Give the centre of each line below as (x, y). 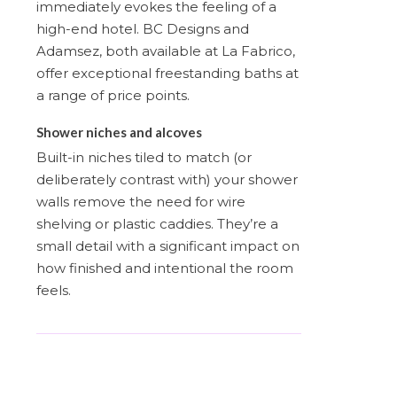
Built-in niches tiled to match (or (144, 157)
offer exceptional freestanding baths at (167, 73)
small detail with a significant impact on (168, 245)
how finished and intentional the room (165, 268)
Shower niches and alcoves (119, 132)
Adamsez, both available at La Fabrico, (166, 51)
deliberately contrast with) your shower (167, 179)
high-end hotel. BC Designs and (143, 28)
